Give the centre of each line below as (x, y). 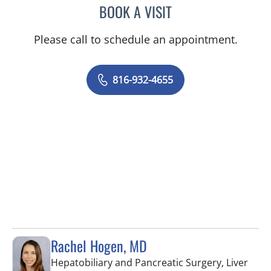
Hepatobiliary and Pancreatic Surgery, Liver (149, 263)
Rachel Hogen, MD (99, 246)
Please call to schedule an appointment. (135, 39)
